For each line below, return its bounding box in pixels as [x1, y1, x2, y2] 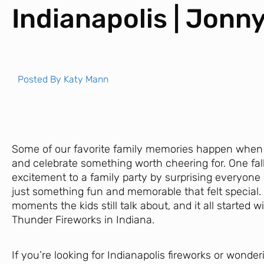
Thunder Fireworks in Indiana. [12, 213, 154, 226]
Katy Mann [64, 73, 108, 85]
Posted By [18, 73, 64, 85]
